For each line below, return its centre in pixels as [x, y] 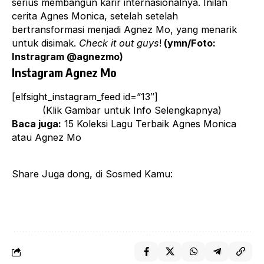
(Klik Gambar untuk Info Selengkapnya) [132, 110]
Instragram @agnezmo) [67, 57]
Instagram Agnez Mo [64, 72]
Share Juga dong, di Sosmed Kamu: [92, 174]
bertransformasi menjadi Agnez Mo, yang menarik [124, 30]
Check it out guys [119, 43]
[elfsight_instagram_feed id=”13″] [85, 97]
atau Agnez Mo [47, 138]
